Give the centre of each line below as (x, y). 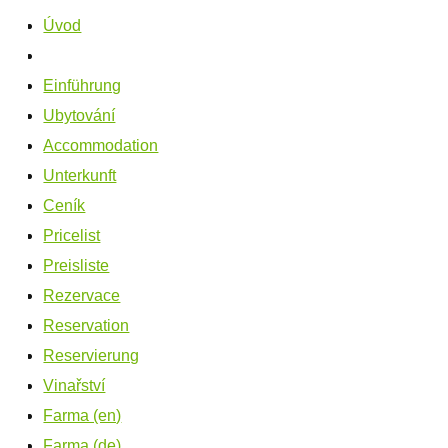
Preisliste (76, 266)
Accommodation (101, 146)
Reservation (86, 326)
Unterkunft (80, 176)
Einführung (82, 86)
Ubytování (79, 116)
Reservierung (91, 356)
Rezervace (82, 296)
